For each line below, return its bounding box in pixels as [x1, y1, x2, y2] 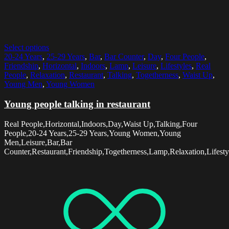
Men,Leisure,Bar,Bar [4, 138, 72, 147]
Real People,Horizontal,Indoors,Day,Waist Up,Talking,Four [4, 119, 197, 128]
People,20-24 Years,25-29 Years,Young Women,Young [4, 128, 181, 138]
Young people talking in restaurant [4, 98, 150, 109]
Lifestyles [161, 61, 192, 71]
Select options [4, 43, 49, 52]
